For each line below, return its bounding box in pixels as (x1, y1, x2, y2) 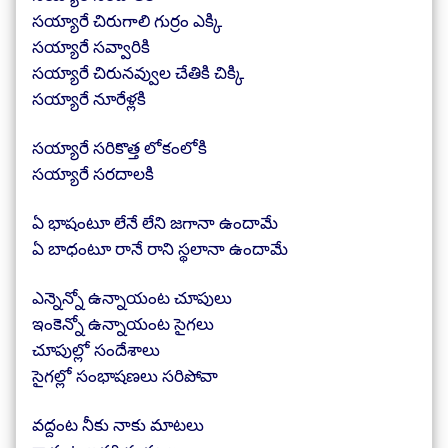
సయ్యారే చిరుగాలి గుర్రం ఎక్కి (32, 9, 222, 32)
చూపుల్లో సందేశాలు (32, 338, 160, 361)
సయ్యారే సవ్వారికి (32, 35, 150, 58)
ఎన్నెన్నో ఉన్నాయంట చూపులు (32, 286, 232, 309)
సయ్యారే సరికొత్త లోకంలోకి (32, 136, 207, 159)
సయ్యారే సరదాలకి (32, 162, 154, 185)
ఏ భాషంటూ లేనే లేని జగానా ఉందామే (32, 211, 278, 234)
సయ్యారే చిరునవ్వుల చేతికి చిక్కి (32, 61, 244, 84)
